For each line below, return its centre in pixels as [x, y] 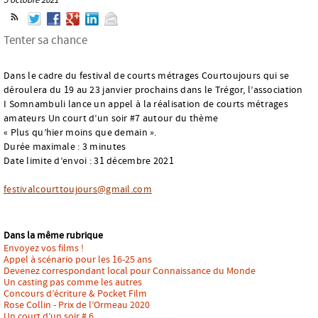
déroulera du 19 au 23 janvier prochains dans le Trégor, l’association [153, 90]
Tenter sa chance [45, 40]
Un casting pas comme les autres [73, 282]
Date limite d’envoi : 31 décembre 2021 [89, 161]
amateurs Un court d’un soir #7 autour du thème [111, 118]
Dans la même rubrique [53, 235]
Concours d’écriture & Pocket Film [75, 294]
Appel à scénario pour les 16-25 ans [78, 259]
